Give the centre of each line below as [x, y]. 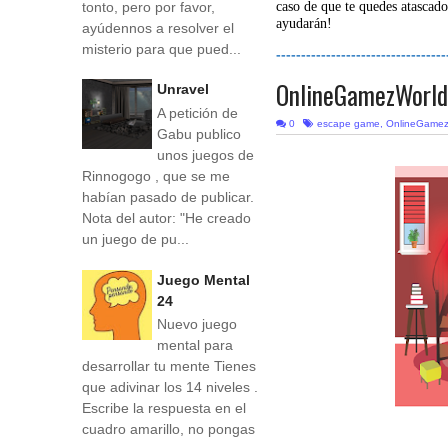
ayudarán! [304, 23]
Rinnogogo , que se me [156, 175]
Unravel [183, 89]
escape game [349, 123]
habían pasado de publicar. [170, 196]
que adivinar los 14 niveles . [170, 387]
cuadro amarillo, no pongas [168, 429]
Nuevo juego [197, 324]
